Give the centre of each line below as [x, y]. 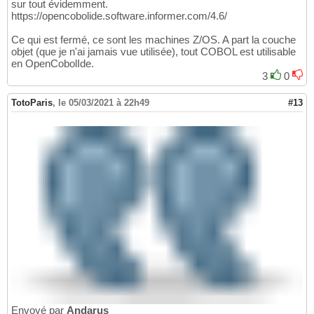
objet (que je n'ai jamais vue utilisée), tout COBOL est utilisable [153, 51]
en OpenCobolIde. [53, 63]
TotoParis [32, 102]
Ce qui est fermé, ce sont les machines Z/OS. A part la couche [153, 39]
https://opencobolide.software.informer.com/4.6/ [119, 15]
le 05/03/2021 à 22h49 [104, 102]
